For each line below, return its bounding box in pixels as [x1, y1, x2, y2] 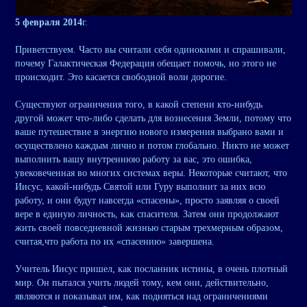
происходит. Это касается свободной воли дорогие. [15, 72, 227, 83]
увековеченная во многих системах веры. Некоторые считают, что [15, 168, 287, 179]
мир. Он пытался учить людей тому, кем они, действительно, [15, 278, 269, 288]
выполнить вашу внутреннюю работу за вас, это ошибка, [15, 154, 252, 165]
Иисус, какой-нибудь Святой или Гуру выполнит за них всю [15, 182, 265, 193]
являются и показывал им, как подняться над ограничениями [15, 291, 268, 302]
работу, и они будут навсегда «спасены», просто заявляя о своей [15, 195, 280, 206]
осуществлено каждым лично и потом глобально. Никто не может [15, 140, 289, 151]
